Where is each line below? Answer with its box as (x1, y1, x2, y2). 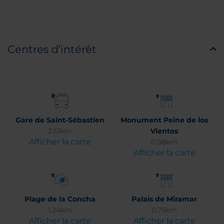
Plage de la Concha (24, 194, 95, 203)
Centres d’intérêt (7, 43, 96, 55)
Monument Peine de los (120, 115, 208, 124)
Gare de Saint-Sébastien (15, 115, 104, 124)
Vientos (150, 126, 178, 135)
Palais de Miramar (131, 194, 197, 203)
